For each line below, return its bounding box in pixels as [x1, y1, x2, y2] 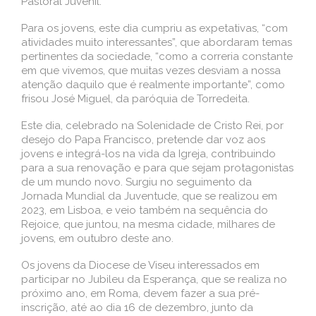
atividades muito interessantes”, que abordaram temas [21, 35, 292, 49]
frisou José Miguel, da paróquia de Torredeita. [21, 92, 250, 105]
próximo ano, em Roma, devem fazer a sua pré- [21, 286, 260, 300]
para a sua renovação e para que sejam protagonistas [21, 161, 293, 174]
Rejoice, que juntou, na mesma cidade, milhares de [21, 217, 275, 231]
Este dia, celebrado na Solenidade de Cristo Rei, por [21, 119, 284, 132]
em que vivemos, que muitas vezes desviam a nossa [21, 63, 281, 77]
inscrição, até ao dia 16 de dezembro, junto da [21, 300, 253, 314]
